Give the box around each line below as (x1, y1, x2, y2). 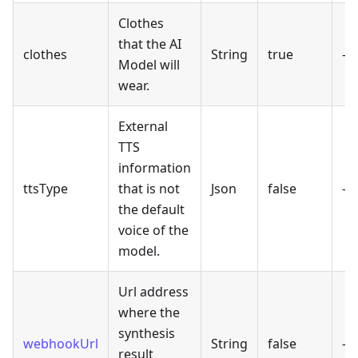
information (118, 158, 191, 177)
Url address (118, 282, 189, 300)
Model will (118, 55, 180, 74)
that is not (118, 179, 180, 197)
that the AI (118, 34, 181, 53)
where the (118, 303, 180, 321)
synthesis (118, 324, 175, 342)
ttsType (23, 179, 68, 197)
